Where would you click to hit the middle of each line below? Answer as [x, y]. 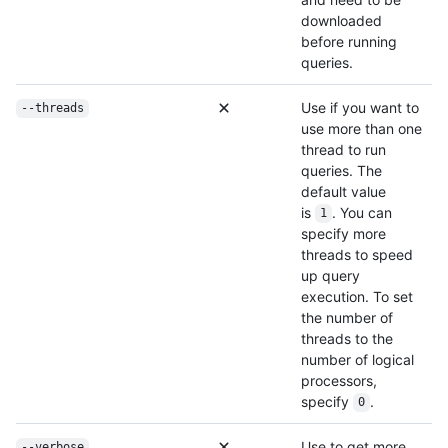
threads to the [347, 338]
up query [330, 275]
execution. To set [357, 296]
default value [343, 191]
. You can [363, 212]
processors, [339, 380]
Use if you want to [360, 107]
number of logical [357, 359]
